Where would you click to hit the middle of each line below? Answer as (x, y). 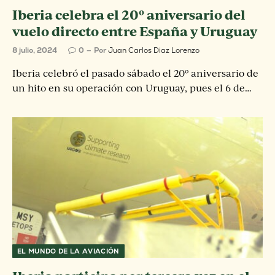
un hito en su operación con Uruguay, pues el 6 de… (132, 87)
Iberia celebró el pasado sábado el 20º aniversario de (135, 73)
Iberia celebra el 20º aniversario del (129, 14)
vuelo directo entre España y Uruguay (135, 31)
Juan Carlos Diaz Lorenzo (154, 50)
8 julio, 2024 (35, 50)
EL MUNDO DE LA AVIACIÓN (68, 251)
